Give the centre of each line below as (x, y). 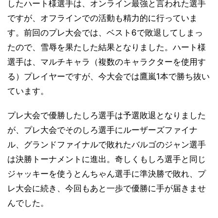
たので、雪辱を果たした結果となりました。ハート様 (107, 47)
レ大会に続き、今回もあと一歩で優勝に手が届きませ (107, 188)
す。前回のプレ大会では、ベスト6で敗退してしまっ (105, 33)
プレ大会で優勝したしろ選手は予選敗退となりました (107, 115)
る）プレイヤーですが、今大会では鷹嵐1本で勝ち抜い (109, 76)
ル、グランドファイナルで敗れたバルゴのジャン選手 (107, 145)
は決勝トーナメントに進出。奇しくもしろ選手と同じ (107, 159)
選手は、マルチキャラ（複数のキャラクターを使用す (107, 62)
